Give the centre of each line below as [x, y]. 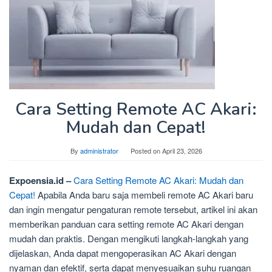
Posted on [146, 151]
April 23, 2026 [182, 151]
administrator [99, 151]
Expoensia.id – [40, 180]
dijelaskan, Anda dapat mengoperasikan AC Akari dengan [123, 253]
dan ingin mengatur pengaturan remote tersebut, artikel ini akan [133, 209]
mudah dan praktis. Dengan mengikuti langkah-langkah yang [129, 238]
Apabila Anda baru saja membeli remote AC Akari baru [144, 195]
